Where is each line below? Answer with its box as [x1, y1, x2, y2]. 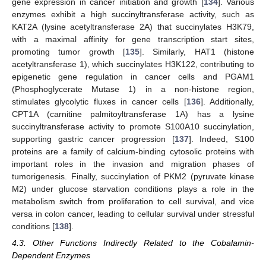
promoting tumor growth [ [12, 47, 125, 57]
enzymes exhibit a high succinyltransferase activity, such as [12, 9, 254, 20]
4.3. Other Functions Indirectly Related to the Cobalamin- [12, 238, 254, 248]
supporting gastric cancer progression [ [12, 134, 175, 144]
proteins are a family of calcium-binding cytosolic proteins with [12, 147, 254, 157]
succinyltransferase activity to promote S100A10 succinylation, [12, 122, 254, 132]
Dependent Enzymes [12, 251, 90, 261]
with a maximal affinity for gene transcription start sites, [12, 34, 254, 45]
